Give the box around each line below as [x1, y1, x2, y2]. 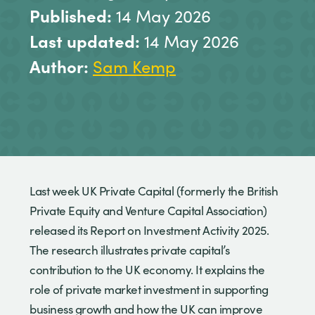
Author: [30, 53, 93, 77]
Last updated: [30, 28, 144, 52]
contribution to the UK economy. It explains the [30, 261, 265, 278]
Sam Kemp [93, 54, 176, 77]
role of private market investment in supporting [30, 281, 269, 297]
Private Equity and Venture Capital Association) [30, 202, 267, 219]
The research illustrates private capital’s [30, 241, 229, 258]
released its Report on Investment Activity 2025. [30, 221, 269, 238]
